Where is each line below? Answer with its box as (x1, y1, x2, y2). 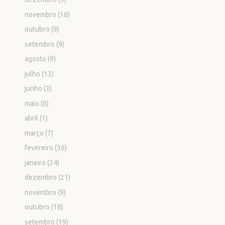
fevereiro (25, 144, 54, 152)
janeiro (25, 158, 46, 167)
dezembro (25, 173, 57, 181)
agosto (25, 55, 47, 63)
